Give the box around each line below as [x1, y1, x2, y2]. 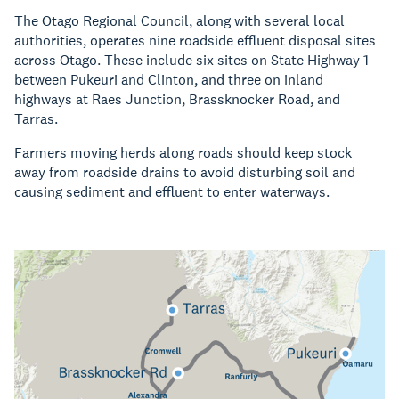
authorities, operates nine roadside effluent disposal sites [14, 31, 376, 51]
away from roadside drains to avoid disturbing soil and [14, 163, 355, 183]
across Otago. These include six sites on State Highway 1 [14, 51, 369, 70]
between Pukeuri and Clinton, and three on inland [14, 70, 323, 90]
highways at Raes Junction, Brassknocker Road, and [14, 90, 340, 110]
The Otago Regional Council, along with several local [14, 12, 345, 31]
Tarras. [14, 110, 58, 129]
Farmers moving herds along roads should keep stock [14, 143, 352, 163]
